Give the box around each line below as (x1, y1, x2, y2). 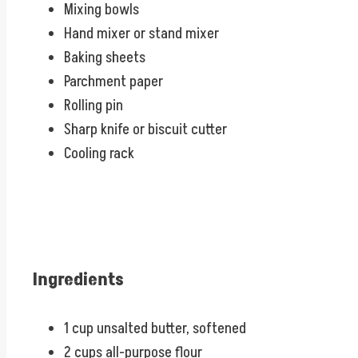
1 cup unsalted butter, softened (64, 318, 246, 340)
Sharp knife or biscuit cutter (64, 118, 227, 140)
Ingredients (32, 268, 124, 293)
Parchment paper (64, 70, 163, 92)
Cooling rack (64, 142, 134, 164)
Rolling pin (64, 94, 123, 116)
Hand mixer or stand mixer (64, 22, 219, 44)
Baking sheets (64, 46, 145, 68)
